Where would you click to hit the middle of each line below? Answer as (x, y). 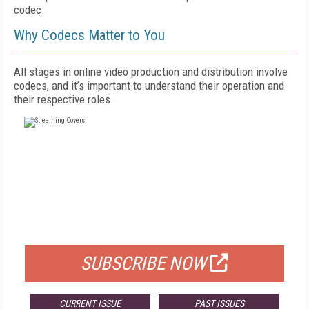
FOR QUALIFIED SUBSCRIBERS (154, 228)
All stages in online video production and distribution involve (151, 72)
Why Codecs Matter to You (89, 35)
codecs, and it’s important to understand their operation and (149, 86)
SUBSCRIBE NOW (143, 263)
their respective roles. (64, 99)
